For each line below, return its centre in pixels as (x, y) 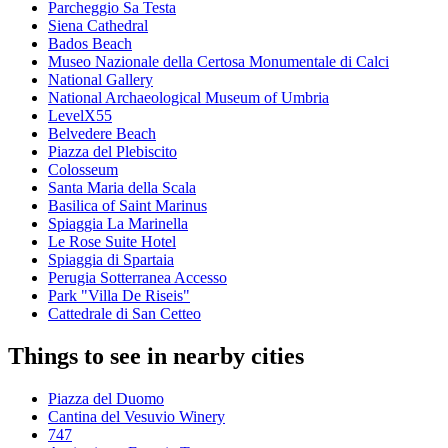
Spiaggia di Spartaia (111, 260)
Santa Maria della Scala (122, 188)
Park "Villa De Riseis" (119, 296)
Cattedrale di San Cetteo (124, 314)
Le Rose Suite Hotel (112, 242)
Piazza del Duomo (106, 399)
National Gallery (100, 80)
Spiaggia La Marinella (118, 224)
